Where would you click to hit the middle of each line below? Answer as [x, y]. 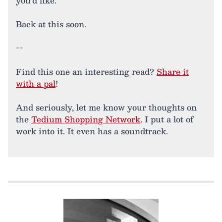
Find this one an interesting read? [86, 71]
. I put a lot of [167, 119]
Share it [173, 71]
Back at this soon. [51, 24]
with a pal [36, 83]
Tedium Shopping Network [86, 119]
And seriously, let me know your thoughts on [106, 107]
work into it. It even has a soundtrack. [92, 131]
